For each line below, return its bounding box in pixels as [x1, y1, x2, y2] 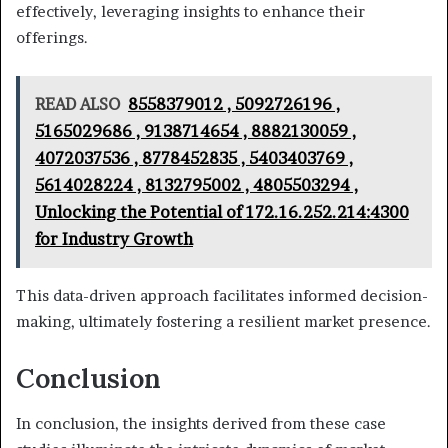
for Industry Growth [35, 229, 193, 250]
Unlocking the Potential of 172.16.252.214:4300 [35, 202, 409, 223]
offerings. [16, 28, 88, 48]
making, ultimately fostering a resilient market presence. [16, 312, 431, 332]
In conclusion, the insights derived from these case [16, 413, 386, 433]
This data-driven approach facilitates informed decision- [16, 286, 428, 306]
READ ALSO [35, 94, 120, 115]
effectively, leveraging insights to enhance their [16, 2, 365, 22]
